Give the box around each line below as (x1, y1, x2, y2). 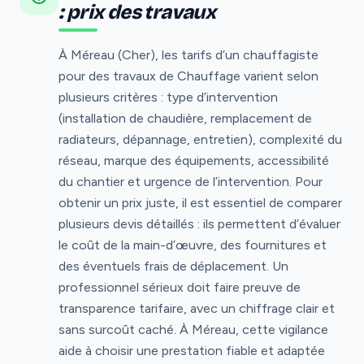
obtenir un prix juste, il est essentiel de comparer (58, 194, 342, 210)
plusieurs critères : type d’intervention (58, 89, 278, 105)
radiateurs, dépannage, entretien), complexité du (58, 131, 342, 147)
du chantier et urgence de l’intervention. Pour (58, 173, 323, 189)
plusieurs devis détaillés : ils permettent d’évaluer (58, 215, 340, 232)
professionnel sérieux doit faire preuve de (58, 279, 301, 295)
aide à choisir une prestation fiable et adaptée (58, 342, 325, 358)
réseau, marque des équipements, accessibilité (58, 152, 329, 168)
